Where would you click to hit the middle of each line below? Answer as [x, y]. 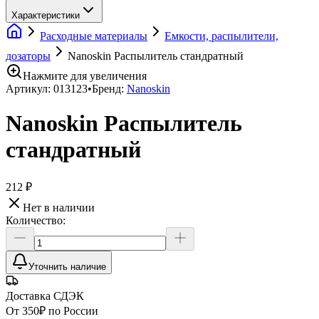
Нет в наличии [59, 207]
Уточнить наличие [67, 266]
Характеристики [46, 15]
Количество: [36, 220]
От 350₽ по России [52, 310]
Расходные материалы [94, 36]
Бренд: [108, 89]
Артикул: [30, 89]
